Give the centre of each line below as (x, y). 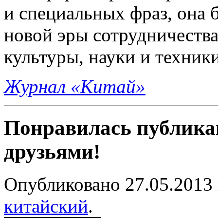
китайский (46, 206)
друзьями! (52, 151)
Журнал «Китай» (75, 86)
